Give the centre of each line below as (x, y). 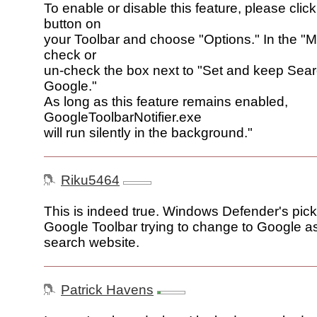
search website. (92, 243)
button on (73, 24)
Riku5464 (90, 180)
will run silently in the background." (148, 133)
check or (70, 55)
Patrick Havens (107, 290)
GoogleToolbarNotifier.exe (123, 117)
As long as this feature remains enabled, (166, 102)
